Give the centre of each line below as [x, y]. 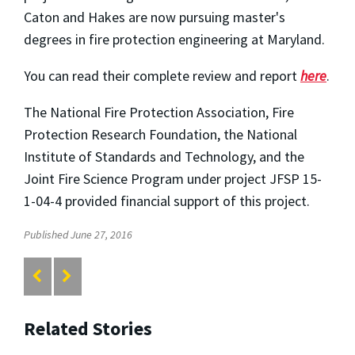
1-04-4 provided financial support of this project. [167, 200]
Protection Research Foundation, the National [160, 134]
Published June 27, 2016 [78, 234]
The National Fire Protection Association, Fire [159, 112]
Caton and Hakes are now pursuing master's [155, 17]
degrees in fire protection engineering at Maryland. [174, 39]
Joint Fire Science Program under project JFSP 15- [173, 178]
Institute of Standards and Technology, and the [164, 156]
